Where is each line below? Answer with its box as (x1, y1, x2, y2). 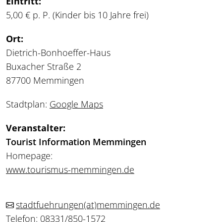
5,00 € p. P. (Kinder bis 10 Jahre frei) (6, 9, 149, 21)
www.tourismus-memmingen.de (6, 164, 134, 176)
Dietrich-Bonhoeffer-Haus (6, 47, 111, 59)
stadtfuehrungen (16, 199, 84, 211)
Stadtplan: (6, 98, 50, 111)
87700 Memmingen (6, 74, 84, 87)
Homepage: (6, 150, 53, 162)
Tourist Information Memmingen (6, 136, 146, 148)
